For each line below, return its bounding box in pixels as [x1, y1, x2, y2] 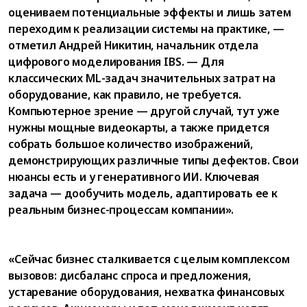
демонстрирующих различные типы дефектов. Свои [8, 152, 299, 168]
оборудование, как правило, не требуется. [8, 86, 241, 102]
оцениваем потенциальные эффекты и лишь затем [8, 4, 291, 20]
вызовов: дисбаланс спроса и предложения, [8, 267, 251, 283]
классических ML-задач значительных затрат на [8, 70, 275, 86]
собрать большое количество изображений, [8, 136, 253, 151]
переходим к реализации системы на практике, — [8, 21, 284, 36]
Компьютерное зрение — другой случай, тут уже [8, 103, 280, 119]
